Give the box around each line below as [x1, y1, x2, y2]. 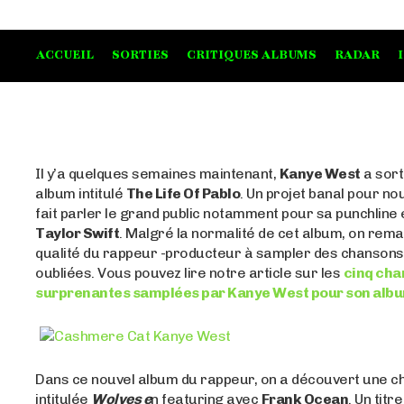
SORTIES [112, 47, 169, 64]
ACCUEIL [36, 47, 94, 64]
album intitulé [35, 185, 126, 203]
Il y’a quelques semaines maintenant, [35, 165, 280, 183]
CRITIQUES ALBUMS [187, 47, 317, 64]
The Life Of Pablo [125, 185, 241, 203]
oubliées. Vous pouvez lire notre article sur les [35, 264, 344, 282]
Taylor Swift [35, 225, 120, 243]
